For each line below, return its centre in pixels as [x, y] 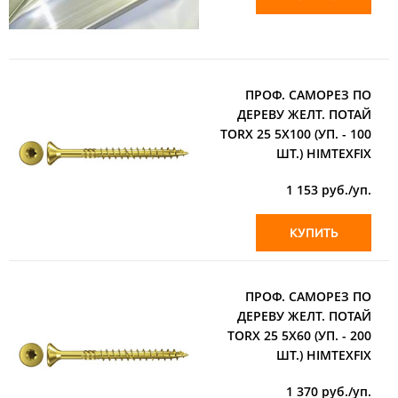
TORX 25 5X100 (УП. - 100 [296, 133]
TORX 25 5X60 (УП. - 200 [299, 335]
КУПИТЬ [314, 232]
